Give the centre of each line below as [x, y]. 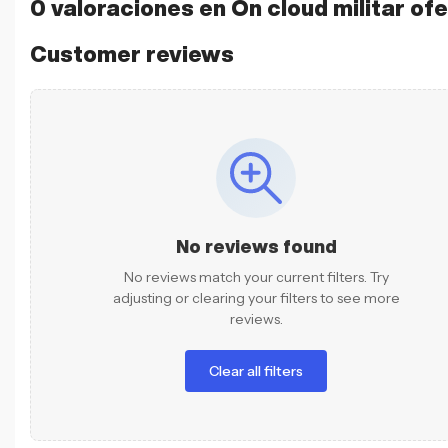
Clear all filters [256, 370]
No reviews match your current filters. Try [256, 276]
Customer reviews [132, 53]
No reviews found [256, 245]
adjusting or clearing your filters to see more [256, 297]
